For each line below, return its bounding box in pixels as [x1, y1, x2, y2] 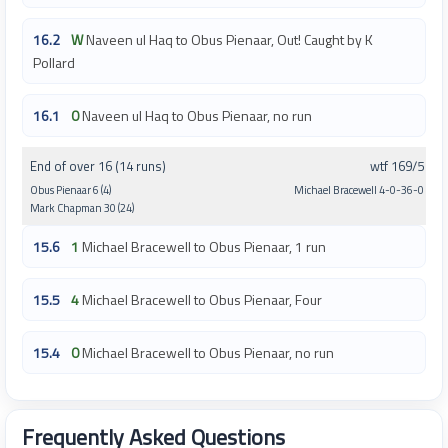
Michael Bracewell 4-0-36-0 [294, 181, 424, 198]
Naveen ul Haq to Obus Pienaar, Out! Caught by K [86, 29, 373, 51]
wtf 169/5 [370, 155, 424, 176]
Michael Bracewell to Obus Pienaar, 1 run [82, 236, 326, 258]
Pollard [33, 52, 75, 74]
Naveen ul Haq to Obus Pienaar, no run [82, 105, 312, 127]
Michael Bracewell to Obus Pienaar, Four [82, 289, 322, 311]
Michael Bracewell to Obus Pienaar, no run [82, 342, 334, 364]
